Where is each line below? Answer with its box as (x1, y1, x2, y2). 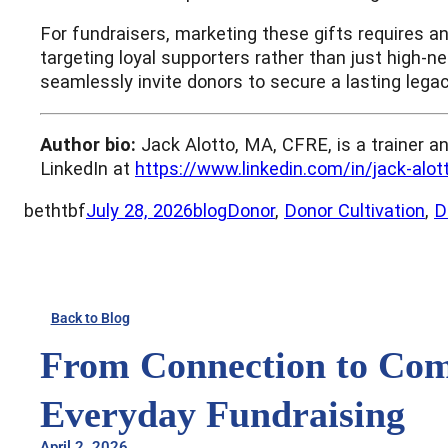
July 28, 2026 (86, 200, 193, 222)
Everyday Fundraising (40, 392, 405, 435)
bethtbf (24, 200, 86, 222)
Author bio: (40, 134, 136, 155)
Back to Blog (50, 309, 130, 326)
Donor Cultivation (284, 200, 425, 222)
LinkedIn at (40, 158, 135, 179)
